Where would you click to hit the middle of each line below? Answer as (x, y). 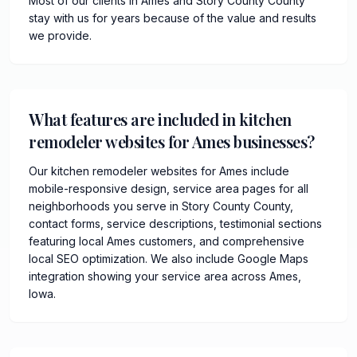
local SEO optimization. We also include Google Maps (169, 259)
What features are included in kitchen (160, 119)
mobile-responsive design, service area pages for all (169, 188)
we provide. (60, 35)
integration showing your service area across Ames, (165, 276)
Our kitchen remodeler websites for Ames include (159, 171)
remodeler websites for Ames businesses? (172, 141)
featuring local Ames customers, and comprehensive (167, 241)
